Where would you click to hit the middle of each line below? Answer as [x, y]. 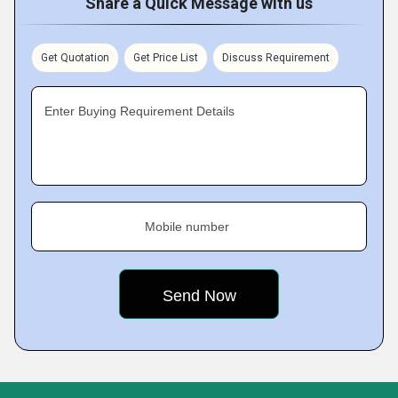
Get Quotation [75, 58]
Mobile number [187, 227]
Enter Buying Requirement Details [139, 111]
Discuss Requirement [276, 58]
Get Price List [166, 58]
